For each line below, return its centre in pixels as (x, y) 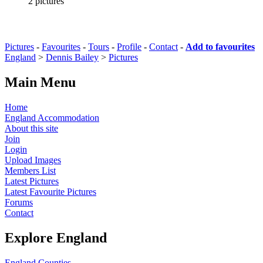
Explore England (56, 237)
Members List (30, 170)
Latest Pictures (32, 181)
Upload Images (33, 160)
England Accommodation (52, 117)
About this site (31, 128)
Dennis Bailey (72, 57)
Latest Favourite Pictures (50, 191)
